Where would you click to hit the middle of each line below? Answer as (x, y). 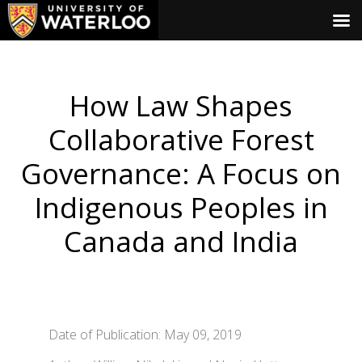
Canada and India (181, 241)
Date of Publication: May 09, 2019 (145, 335)
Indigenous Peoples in (181, 207)
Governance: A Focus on (181, 173)
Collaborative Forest (181, 139)
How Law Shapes (181, 105)
